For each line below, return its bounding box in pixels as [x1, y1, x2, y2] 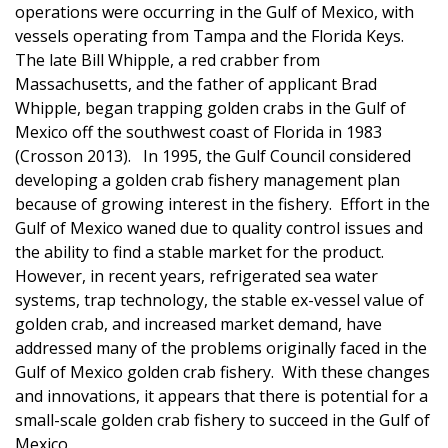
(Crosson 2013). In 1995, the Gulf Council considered [15, 144, 411, 167]
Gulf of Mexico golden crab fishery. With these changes [15, 360, 430, 383]
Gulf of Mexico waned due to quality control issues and [15, 216, 423, 239]
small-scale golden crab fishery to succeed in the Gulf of [15, 408, 430, 431]
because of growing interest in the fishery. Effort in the [15, 192, 430, 215]
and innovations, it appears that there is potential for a [15, 384, 428, 407]
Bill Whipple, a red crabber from [81, 48, 320, 71]
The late [15, 48, 81, 71]
